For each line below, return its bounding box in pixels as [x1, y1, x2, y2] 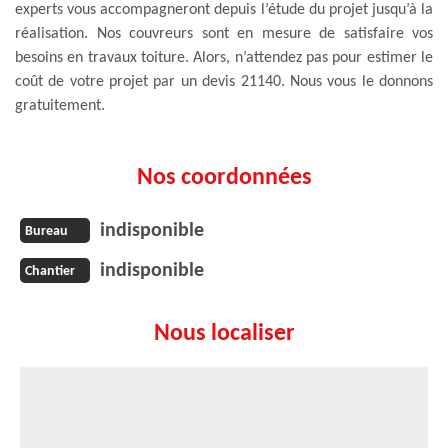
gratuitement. [15, 97, 105, 114]
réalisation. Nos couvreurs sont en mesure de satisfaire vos [15, 25, 433, 42]
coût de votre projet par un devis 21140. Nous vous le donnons [15, 73, 433, 90]
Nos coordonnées [136, 165, 312, 190]
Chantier [25, 264, 75, 280]
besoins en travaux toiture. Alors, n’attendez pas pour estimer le [15, 49, 433, 66]
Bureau [25, 224, 68, 240]
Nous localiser [153, 321, 295, 346]
